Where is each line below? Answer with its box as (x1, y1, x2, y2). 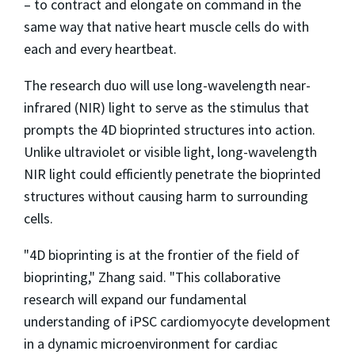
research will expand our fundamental (24, 289, 246, 308)
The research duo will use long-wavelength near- (24, 75, 311, 94)
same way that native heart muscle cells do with (24, 17, 309, 36)
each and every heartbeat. (24, 39, 177, 58)
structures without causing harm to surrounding (24, 186, 308, 205)
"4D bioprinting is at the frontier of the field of (24, 245, 300, 264)
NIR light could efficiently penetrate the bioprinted (24, 164, 321, 183)
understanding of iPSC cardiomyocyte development (24, 311, 330, 330)
